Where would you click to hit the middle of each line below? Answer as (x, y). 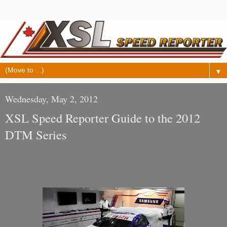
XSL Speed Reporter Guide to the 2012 (103, 118)
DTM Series (36, 135)
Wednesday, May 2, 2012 (51, 99)
